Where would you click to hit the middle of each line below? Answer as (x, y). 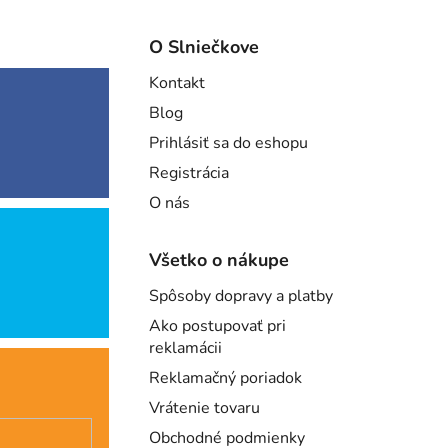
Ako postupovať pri (218, 326)
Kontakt (177, 83)
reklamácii (186, 348)
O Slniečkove (204, 47)
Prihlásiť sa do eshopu (229, 143)
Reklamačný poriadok (226, 378)
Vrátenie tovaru (205, 408)
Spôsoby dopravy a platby (241, 296)
